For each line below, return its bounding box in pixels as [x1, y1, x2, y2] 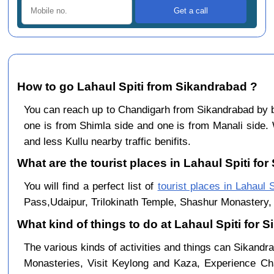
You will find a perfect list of [23, 180, 158, 193]
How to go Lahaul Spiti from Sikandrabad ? [17, 80, 258, 93]
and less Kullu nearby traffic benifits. [23, 135, 191, 147]
